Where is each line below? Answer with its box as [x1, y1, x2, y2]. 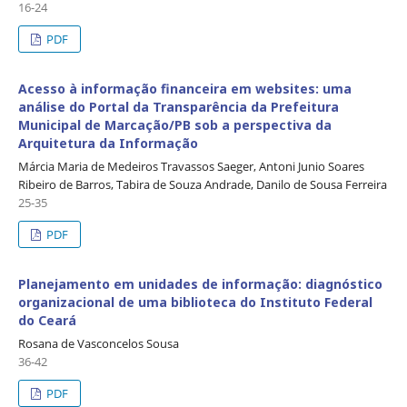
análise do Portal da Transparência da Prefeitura [18, 98, 339, 116]
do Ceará [18, 312, 76, 330]
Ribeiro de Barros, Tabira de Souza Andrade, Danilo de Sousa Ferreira [18, 176, 387, 194]
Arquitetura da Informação [18, 134, 198, 153]
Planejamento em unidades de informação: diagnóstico [18, 275, 382, 293]
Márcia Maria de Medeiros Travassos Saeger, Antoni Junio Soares [18, 158, 364, 175]
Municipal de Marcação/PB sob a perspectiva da [18, 116, 332, 134]
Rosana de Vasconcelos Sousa [18, 335, 179, 352]
